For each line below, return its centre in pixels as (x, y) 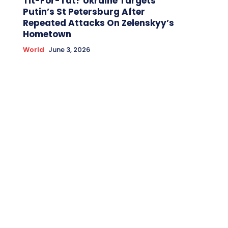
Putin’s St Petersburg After (84, 11)
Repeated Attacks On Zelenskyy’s (98, 23)
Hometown (47, 34)
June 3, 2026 (69, 49)
